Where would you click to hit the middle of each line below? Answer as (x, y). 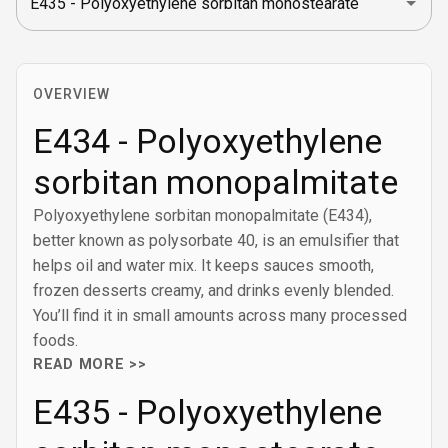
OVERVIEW (71, 94)
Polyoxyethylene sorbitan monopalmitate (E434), (202, 215)
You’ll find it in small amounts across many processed (220, 315)
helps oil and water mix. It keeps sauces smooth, (203, 265)
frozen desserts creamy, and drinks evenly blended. (213, 290)
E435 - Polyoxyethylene (207, 412)
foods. (55, 340)
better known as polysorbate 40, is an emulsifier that (216, 240)
